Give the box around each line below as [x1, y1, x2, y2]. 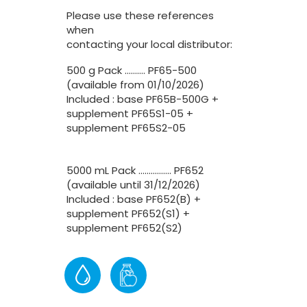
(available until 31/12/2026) [66, 177, 200, 192]
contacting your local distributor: [66, 37, 232, 51]
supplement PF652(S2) [66, 221, 182, 235]
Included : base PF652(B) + [66, 192, 201, 206]
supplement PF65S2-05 [66, 121, 186, 135]
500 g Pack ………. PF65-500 [66, 63, 197, 77]
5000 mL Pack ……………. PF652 [66, 163, 204, 177]
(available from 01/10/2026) [66, 77, 204, 92]
